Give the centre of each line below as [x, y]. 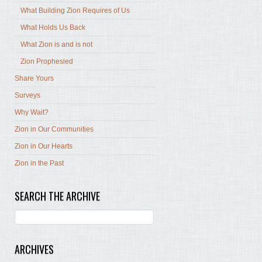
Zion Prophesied [47, 62]
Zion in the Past [39, 163]
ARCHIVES [34, 249]
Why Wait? [32, 113]
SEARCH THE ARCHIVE [57, 196]
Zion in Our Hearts [44, 146]
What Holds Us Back [53, 28]
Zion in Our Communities [54, 130]
